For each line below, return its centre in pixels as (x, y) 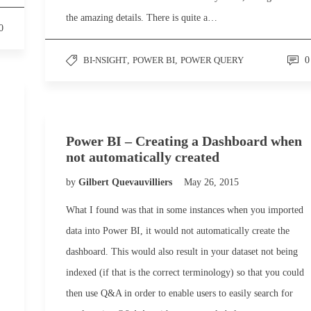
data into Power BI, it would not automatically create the (178, 231)
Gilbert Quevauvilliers (127, 182)
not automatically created (143, 157)
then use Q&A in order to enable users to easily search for (179, 293)
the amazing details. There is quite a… (142, 18)
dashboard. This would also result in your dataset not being (182, 252)
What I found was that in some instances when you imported (185, 210)
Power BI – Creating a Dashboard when (184, 141)
